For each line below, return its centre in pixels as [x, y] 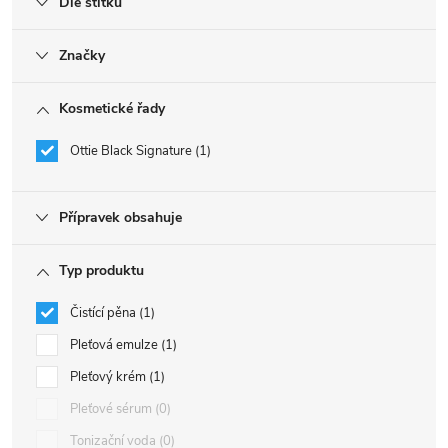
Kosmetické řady [112, 108]
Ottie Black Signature [132, 151]
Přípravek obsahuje [120, 217]
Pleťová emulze [115, 345]
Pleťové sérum [112, 409]
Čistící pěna [104, 313]
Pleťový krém [109, 377]
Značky [82, 55]
